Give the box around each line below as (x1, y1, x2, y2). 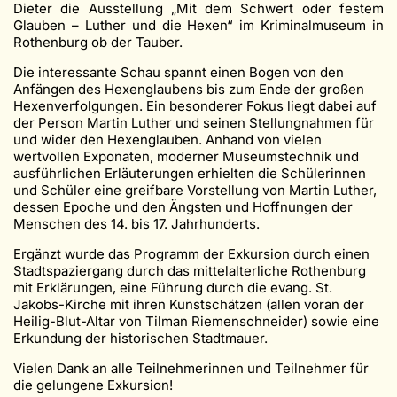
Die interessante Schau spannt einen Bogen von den (13, 63, 344, 81)
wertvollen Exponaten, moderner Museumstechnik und (13, 147, 359, 165)
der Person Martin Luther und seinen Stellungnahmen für (13, 113, 374, 131)
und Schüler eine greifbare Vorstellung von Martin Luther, (13, 181, 377, 198)
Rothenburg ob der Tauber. (13, 33, 183, 51)
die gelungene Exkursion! (13, 376, 173, 393)
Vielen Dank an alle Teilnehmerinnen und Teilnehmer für (13, 359, 369, 377)
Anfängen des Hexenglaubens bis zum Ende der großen (13, 80, 364, 97)
